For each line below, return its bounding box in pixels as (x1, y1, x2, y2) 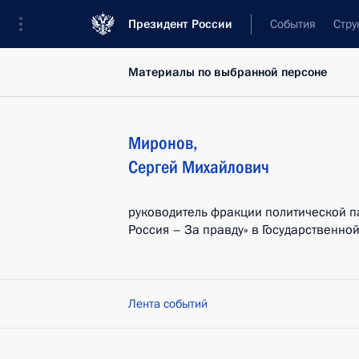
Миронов (128, 133, 193, 153)
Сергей (128, 157, 178, 177)
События (270, 16, 316, 32)
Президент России (128, 16, 232, 32)
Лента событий (128, 296, 208, 312)
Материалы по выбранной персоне (128, 64, 327, 80)
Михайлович (182, 157, 269, 177)
